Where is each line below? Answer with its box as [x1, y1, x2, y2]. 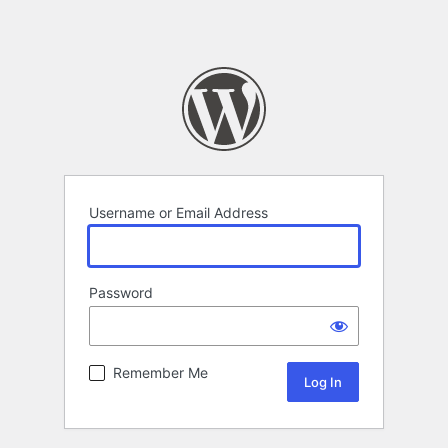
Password [89, 284, 153, 302]
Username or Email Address [89, 204, 268, 222]
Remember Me [113, 364, 208, 382]
